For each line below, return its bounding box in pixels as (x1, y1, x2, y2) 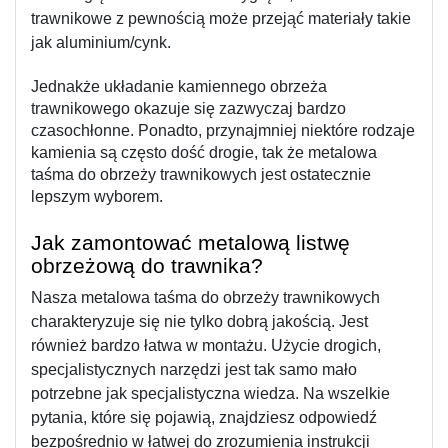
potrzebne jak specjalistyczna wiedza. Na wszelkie (31, 384, 390, 402)
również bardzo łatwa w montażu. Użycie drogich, (31, 336, 381, 354)
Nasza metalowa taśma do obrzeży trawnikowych (31, 288, 380, 306)
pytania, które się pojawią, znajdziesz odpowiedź (31, 408, 377, 426)
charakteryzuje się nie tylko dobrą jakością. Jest (31, 312, 368, 330)
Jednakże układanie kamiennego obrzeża (31, 77, 327, 95)
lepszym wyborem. (31, 187, 163, 205)
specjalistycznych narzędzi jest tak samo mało (31, 360, 357, 378)
